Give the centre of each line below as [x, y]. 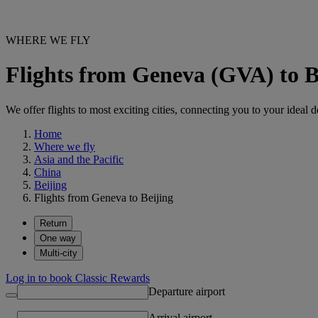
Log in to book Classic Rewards [78, 278]
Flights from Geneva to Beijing [104, 197]
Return [53, 223]
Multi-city [59, 253]
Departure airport [187, 291]
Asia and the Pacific [79, 159]
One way [58, 238]
